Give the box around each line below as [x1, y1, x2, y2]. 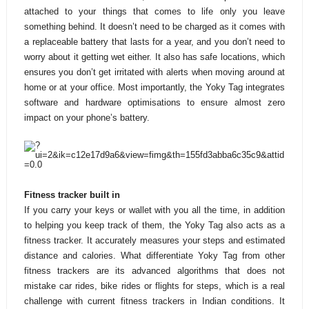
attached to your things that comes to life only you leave [23, 6, 286, 17]
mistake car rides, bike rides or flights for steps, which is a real [23, 281, 286, 292]
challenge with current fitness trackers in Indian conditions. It [23, 296, 286, 307]
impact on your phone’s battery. [23, 112, 150, 123]
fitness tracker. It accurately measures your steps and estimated [23, 235, 286, 246]
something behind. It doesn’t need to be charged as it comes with [23, 21, 286, 32]
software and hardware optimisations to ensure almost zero [23, 97, 286, 108]
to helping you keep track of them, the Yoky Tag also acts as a [23, 220, 286, 231]
